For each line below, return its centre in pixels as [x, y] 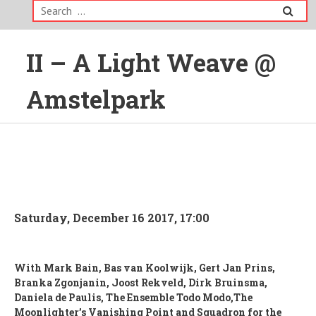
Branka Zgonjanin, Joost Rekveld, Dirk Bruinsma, [140, 282]
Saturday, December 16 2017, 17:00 [111, 218]
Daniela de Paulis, [60, 297]
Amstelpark [96, 99]
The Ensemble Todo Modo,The [179, 297]
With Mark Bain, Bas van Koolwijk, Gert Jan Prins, [144, 268]
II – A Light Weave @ [151, 62]
